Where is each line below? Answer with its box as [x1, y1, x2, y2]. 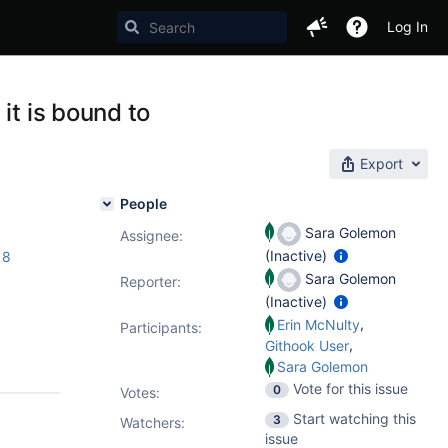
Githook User [265, 337, 349, 354]
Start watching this [293, 410, 416, 427]
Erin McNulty [277, 316, 360, 333]
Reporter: [120, 273, 181, 290]
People [120, 195, 167, 212]
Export [360, 155, 403, 172]
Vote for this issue [293, 380, 408, 397]
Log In [387, 18, 428, 35]
